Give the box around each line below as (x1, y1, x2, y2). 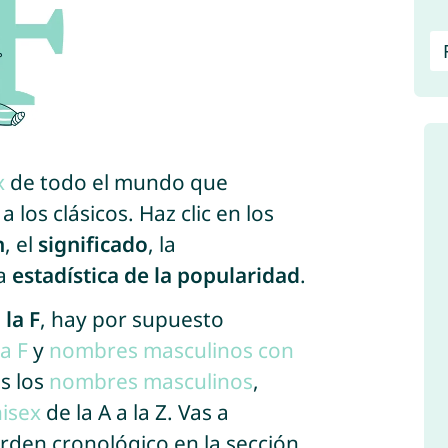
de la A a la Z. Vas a (40, 397, 229, 426)
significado (37, 229, 148, 258)
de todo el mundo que (4, 167, 228, 196)
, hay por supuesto (39, 304, 224, 333)
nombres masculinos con (48, 335, 294, 364)
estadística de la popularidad (11, 260, 300, 289)
